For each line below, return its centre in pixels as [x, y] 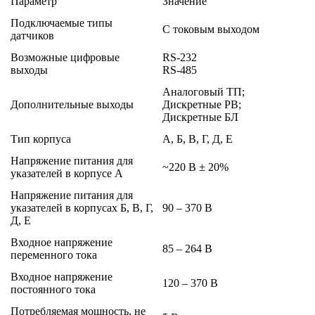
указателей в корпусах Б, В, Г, [82, 207]
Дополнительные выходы [72, 104]
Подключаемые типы [62, 22]
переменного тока [54, 255]
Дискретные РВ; [202, 104]
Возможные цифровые [65, 57]
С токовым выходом [211, 29]
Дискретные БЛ [200, 117]
